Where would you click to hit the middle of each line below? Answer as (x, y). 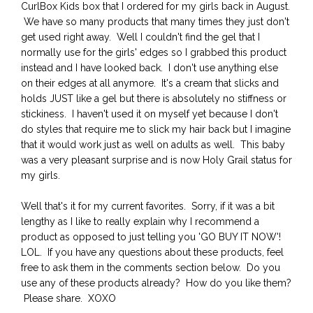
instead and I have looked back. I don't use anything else (150, 67)
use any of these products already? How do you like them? (156, 283)
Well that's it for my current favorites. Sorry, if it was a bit (148, 206)
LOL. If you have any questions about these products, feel (152, 252)
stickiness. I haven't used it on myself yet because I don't (150, 114)
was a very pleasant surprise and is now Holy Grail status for (156, 160)
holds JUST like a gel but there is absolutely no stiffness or (154, 98)
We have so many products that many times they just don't (155, 21)
